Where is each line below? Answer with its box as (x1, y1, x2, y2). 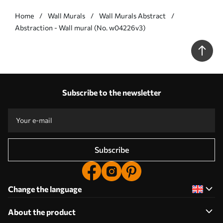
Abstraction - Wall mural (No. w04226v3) (15, 23, 145, 32)
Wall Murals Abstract (99, 11, 166, 20)
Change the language (8, 184, 82, 194)
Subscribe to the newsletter (62, 87, 161, 97)
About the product (8, 207, 76, 217)
